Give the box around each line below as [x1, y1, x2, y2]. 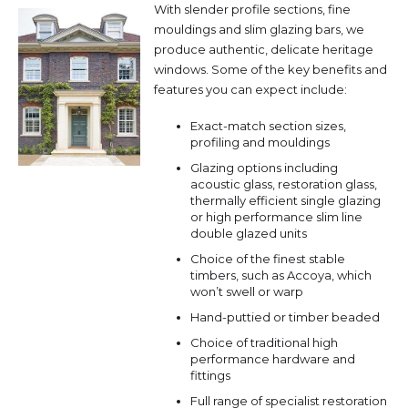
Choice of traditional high [190, 334, 338, 350]
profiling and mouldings [190, 134, 330, 149]
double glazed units [190, 225, 307, 240]
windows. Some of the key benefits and [154, 61, 387, 76]
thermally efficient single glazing [190, 192, 381, 208]
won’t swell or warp [190, 283, 303, 299]
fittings [190, 367, 230, 382]
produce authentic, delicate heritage [154, 41, 373, 56]
